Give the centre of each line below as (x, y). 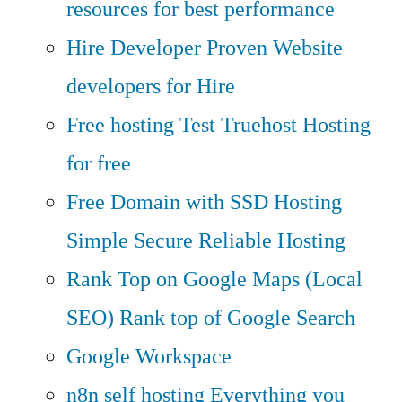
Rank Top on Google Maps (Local (214, 279)
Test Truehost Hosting (275, 125)
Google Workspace (149, 356)
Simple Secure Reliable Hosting (206, 240)
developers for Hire (151, 86)
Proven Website (275, 48)
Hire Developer (134, 48)
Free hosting (120, 125)
